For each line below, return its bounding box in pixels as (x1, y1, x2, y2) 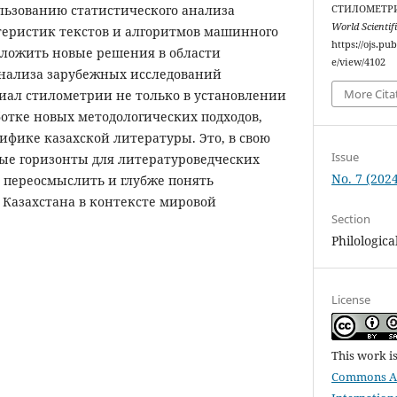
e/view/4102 (331, 56, 386, 69)
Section (331, 210, 371, 227)
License (331, 291, 371, 307)
